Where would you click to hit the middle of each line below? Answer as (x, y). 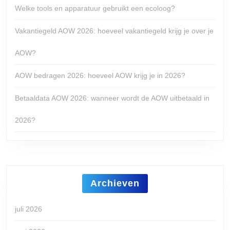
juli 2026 (28, 209)
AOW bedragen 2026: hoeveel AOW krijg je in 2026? (100, 75)
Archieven (115, 183)
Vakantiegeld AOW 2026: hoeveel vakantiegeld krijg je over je (114, 31)
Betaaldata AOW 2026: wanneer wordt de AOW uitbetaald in (112, 98)
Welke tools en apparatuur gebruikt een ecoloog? (95, 8)
